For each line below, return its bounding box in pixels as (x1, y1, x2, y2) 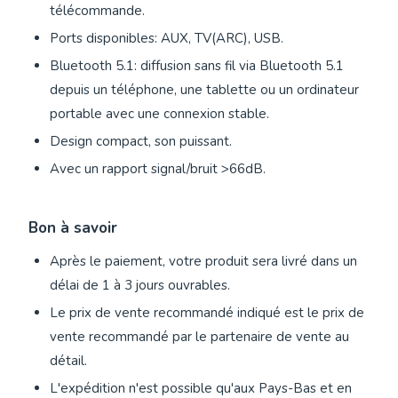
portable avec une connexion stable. (50, 105, 269, 123)
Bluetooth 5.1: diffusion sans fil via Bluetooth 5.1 (50, 57, 344, 76)
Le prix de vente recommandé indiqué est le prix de (50, 304, 364, 322)
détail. (50, 352, 87, 370)
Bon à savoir (28, 218, 117, 239)
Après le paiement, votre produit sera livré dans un (50, 252, 357, 271)
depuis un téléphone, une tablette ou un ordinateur (50, 81, 359, 99)
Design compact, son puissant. (50, 132, 232, 151)
